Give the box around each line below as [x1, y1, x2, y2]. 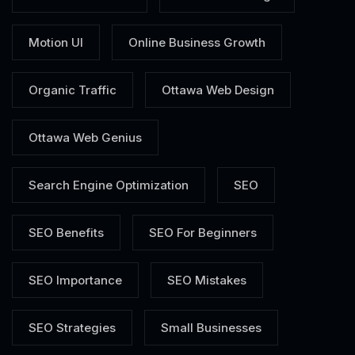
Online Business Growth [128, 35, 265, 51]
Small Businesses [161, 320, 261, 336]
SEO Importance [29, 273, 122, 288]
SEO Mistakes [167, 273, 246, 288]
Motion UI [29, 35, 83, 51]
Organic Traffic [29, 82, 116, 98]
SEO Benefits [29, 225, 104, 241]
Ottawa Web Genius [29, 130, 142, 146]
